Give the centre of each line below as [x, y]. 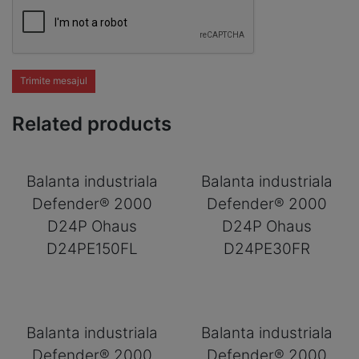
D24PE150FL [93, 249]
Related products [92, 123]
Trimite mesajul [54, 81]
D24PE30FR [266, 249]
